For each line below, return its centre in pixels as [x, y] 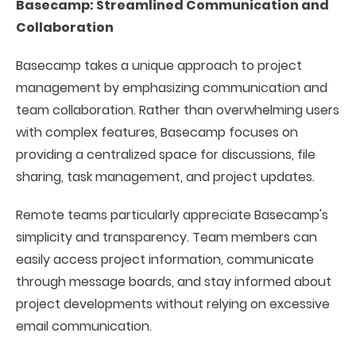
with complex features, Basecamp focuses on [157, 132]
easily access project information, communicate [165, 259]
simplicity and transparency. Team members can [166, 237]
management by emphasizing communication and [172, 88]
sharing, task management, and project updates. [165, 177]
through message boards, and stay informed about [174, 282]
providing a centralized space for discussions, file [166, 155]
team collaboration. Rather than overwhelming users [178, 110]
